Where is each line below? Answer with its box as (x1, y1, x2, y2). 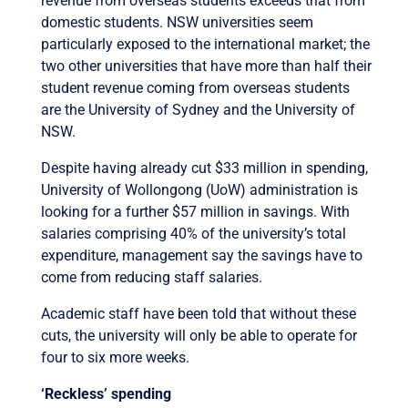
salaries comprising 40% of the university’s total (40, 224, 346, 242)
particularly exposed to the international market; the (40, 35, 370, 53)
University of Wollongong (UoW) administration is (40, 180, 358, 199)
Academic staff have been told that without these (40, 304, 356, 322)
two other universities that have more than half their (40, 56, 372, 75)
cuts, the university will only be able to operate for (40, 326, 357, 344)
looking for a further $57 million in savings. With (40, 202, 350, 220)
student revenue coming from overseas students (40, 78, 350, 97)
